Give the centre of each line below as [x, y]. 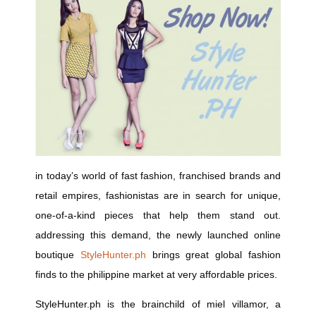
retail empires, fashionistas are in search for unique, [158, 195]
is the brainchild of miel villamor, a [191, 304]
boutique [58, 254]
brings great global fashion [213, 254]
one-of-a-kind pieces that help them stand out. [158, 215]
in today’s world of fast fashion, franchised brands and [158, 175]
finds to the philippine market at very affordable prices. [156, 274]
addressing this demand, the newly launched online [158, 235]
